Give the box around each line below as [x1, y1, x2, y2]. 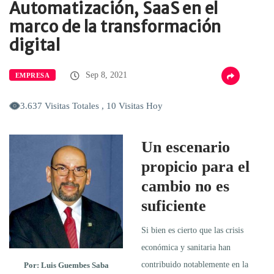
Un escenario [141, 138, 230, 156]
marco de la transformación [9, 16, 221, 37]
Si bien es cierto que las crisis [141, 225, 243, 235]
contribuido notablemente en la [141, 259, 248, 269]
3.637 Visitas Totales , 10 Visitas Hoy [20, 100, 163, 111]
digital [9, 34, 61, 55]
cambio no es [141, 177, 229, 195]
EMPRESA [15, 71, 50, 79]
